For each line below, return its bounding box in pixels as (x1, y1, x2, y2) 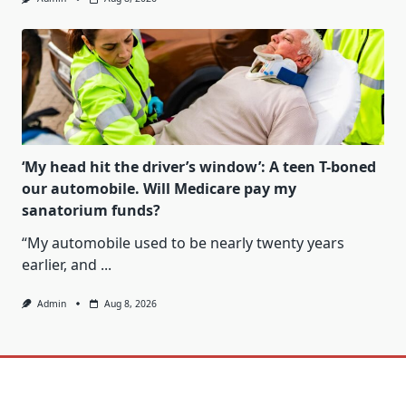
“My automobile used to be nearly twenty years (22, 232, 344, 253)
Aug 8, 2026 (103, 296, 157, 310)
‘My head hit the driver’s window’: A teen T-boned (22, 156, 376, 177)
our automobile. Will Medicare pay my (22, 178, 296, 198)
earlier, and (22, 254, 97, 275)
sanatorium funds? (22, 199, 160, 220)
